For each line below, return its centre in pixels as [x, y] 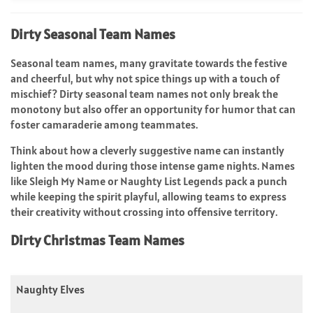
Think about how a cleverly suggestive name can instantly [147, 150]
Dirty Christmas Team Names [97, 240]
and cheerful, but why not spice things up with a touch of [145, 78]
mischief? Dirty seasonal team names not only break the [144, 93]
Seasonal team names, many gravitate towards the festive [149, 63]
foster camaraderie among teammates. [104, 124]
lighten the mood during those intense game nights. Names [153, 165]
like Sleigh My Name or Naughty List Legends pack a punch [149, 181]
